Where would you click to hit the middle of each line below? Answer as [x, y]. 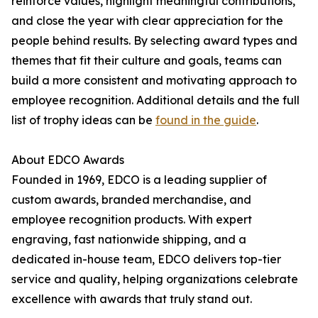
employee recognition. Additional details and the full [155, 100]
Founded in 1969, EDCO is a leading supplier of [139, 180]
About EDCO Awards [68, 160]
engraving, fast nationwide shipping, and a [129, 239]
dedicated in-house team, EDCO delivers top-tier [146, 259]
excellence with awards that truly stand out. [132, 299]
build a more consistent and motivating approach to [154, 80]
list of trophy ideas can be [83, 120]
